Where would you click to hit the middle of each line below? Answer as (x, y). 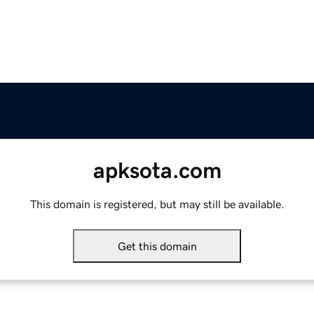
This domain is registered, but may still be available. (157, 204)
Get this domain (157, 246)
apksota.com (157, 171)
